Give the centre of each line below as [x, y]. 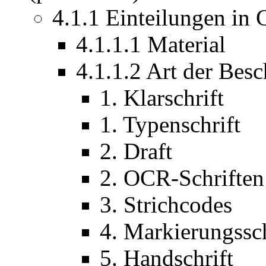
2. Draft [136, 151]
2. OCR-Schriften [182, 178]
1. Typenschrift [170, 125]
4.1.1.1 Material [151, 45]
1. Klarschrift [162, 98]
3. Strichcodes [166, 205]
